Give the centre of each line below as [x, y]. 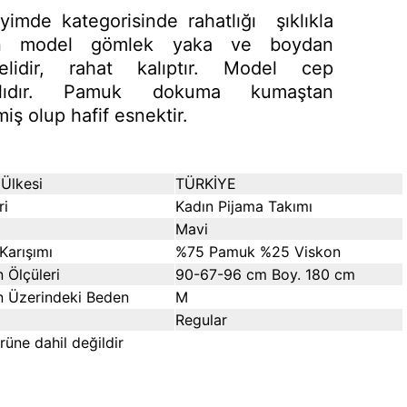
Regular [201, 320]
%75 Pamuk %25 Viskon [258, 252]
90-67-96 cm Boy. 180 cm [265, 274]
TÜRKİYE [206, 184]
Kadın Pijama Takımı [244, 206]
